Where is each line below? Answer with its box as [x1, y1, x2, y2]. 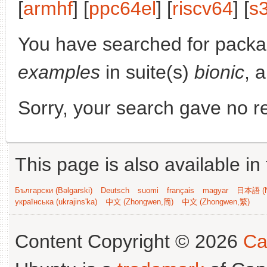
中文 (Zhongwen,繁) [182, 197, 250, 206]
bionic [194, 61, 244, 83]
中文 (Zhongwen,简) [105, 197, 173, 206]
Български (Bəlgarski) [15, 186, 92, 195]
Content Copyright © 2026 [15, 231, 243, 252]
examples [18, 61, 100, 83]
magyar [203, 186, 228, 195]
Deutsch [101, 186, 129, 195]
